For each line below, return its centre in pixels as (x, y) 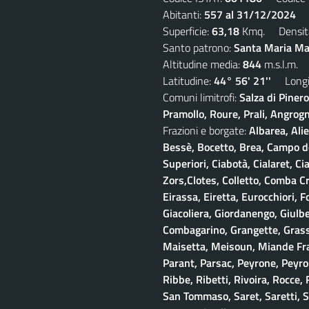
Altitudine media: (203, 64)
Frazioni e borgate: (206, 130)
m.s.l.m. (280, 64)
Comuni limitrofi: (201, 97)
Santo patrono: (198, 47)
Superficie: (187, 31)
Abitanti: (183, 14)
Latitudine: (188, 80)
